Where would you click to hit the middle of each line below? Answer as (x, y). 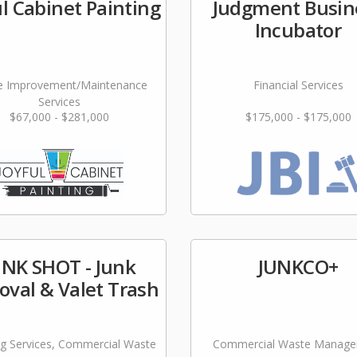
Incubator (298, 30)
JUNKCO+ (298, 267)
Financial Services (298, 85)
